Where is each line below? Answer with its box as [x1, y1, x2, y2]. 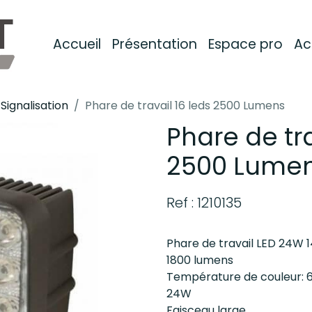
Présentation [111, 35, 197, 54]
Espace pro [208, 35, 283, 54]
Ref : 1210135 [166, 193, 242, 212]
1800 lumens [166, 252, 233, 268]
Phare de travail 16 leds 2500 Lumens [85, 97, 285, 114]
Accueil [52, 35, 101, 54]
